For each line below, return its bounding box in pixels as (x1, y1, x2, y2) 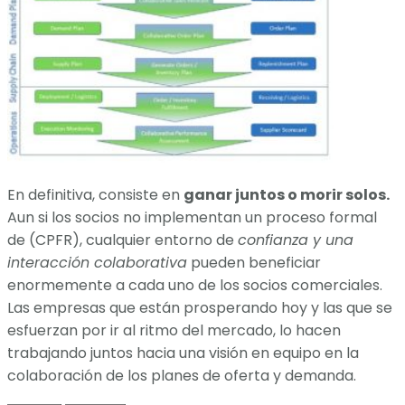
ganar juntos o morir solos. (184, 184, 390, 205)
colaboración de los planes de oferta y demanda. (7, 364, 356, 386)
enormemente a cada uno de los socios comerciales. (7, 274, 382, 296)
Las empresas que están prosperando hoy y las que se (7, 297, 392, 318)
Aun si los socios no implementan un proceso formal (7, 206, 377, 228)
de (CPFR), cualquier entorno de (7, 229, 238, 250)
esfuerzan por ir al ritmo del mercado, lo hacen (7, 319, 341, 341)
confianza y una (238, 229, 353, 250)
